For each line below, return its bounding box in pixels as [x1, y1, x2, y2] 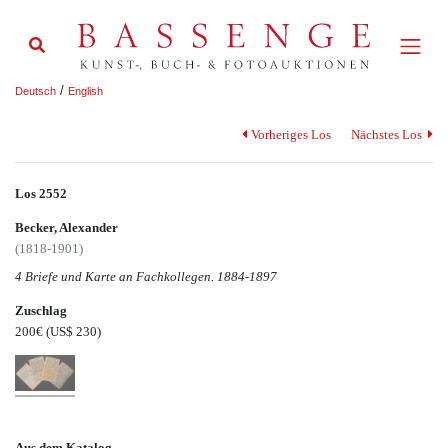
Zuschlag [15, 303, 67, 319]
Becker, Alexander [15, 220, 118, 236]
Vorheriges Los [250, 127, 331, 143]
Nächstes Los [350, 127, 425, 143]
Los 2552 [15, 185, 67, 201]
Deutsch [15, 84, 56, 97]
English [68, 84, 103, 97]
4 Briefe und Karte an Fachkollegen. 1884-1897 [15, 268, 277, 284]
